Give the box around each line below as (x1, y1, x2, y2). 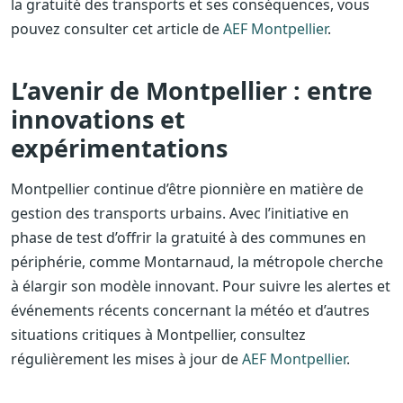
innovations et (11, 103, 185, 137)
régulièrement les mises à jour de (11, 349, 242, 370)
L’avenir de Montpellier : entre (11, 74, 372, 108)
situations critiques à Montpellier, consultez (11, 325, 306, 345)
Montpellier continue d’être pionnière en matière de (11, 179, 363, 200)
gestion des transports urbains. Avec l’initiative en (11, 203, 349, 224)
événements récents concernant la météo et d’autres (11, 300, 370, 321)
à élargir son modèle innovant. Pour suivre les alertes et (11, 276, 390, 297)
